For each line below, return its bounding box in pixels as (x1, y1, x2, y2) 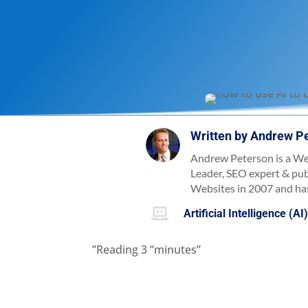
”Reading (92, 242, 139, 258)
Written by (190, 128, 251, 143)
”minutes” (150, 242, 201, 258)
